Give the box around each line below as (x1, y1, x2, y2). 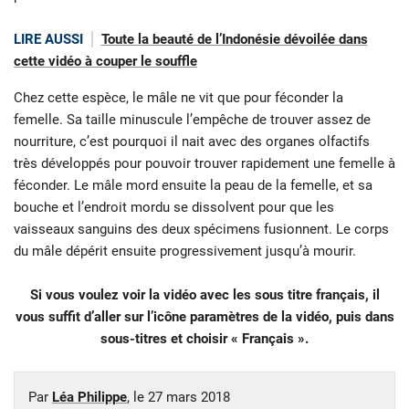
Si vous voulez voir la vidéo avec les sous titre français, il (29, 287, 380, 304)
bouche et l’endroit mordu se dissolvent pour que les (14, 199, 334, 216)
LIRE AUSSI (14, 30, 83, 47)
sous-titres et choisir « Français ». (100, 330, 309, 348)
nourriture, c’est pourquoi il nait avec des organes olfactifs (14, 133, 370, 151)
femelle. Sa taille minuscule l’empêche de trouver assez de (14, 111, 371, 129)
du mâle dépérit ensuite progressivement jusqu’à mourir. (14, 243, 356, 260)
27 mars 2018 (148, 389, 230, 406)
